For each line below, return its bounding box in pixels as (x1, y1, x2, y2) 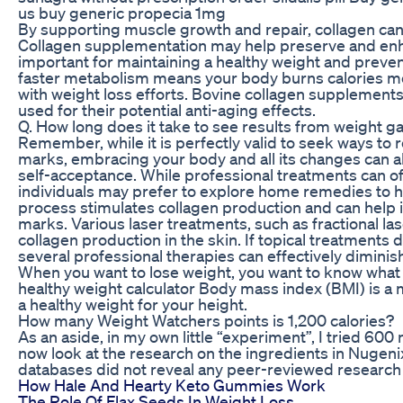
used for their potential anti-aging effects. (18, 99, 316, 120)
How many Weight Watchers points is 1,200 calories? (18, 309, 394, 330)
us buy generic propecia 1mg (18, 2, 226, 22)
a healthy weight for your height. (18, 293, 247, 314)
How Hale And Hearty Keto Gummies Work (18, 374, 326, 395)
